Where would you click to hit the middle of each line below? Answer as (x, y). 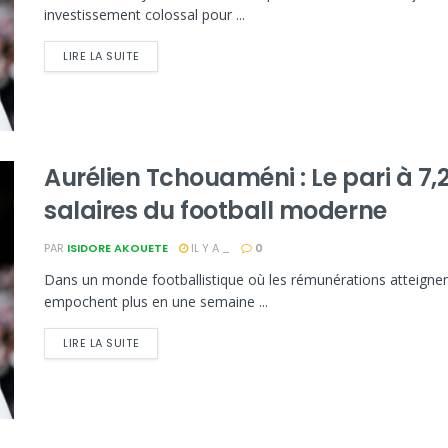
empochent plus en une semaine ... (156, 302)
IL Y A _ (209, 248)
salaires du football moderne (215, 211)
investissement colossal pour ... (144, 14)
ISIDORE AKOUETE (117, 248)
